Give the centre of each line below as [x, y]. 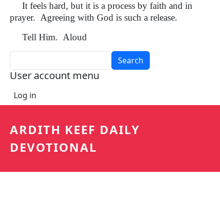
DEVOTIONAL [54, 147]
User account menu [55, 75]
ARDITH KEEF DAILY [75, 129]
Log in [25, 95]
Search [22, 56]
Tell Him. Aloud [48, 37]
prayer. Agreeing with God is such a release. [96, 17]
